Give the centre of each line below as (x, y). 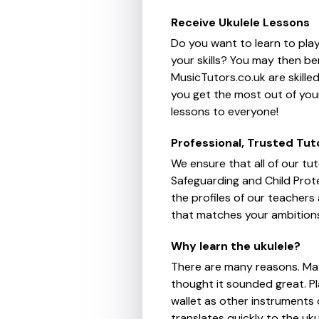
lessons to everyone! (225, 111)
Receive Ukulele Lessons (240, 22)
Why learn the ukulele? (236, 246)
